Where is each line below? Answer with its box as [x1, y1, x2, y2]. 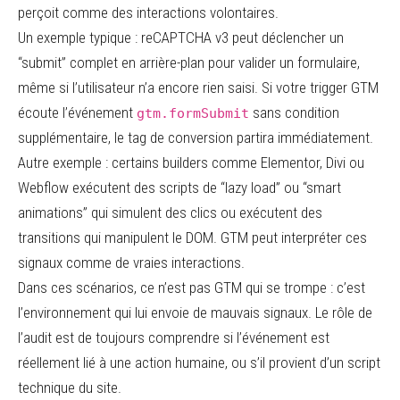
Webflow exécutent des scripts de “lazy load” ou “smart [18, 179, 341, 196]
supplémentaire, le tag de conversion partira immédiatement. [18, 129, 373, 146]
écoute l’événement [18, 104, 137, 121]
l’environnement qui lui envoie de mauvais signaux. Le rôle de [18, 304, 372, 321]
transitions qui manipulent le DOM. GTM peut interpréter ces [18, 229, 367, 246]
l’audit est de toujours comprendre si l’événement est [18, 329, 329, 346]
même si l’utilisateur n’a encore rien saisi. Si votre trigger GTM [18, 79, 379, 96]
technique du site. [18, 379, 121, 396]
